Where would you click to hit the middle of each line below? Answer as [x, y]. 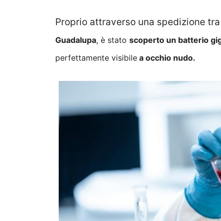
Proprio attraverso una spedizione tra [138, 22]
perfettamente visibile [96, 58]
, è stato [113, 40]
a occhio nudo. [166, 58]
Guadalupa [76, 40]
